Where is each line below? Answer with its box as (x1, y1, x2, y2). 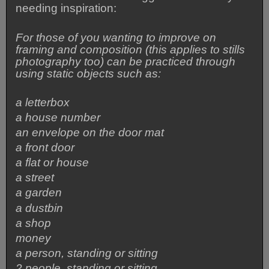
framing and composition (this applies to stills (16, 43, 246, 56)
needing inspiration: (16, 2, 117, 15)
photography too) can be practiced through (16, 55, 236, 68)
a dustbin (16, 201, 64, 214)
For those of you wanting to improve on (16, 31, 217, 44)
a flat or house (16, 156, 89, 169)
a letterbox (16, 95, 70, 109)
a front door (16, 141, 75, 154)
